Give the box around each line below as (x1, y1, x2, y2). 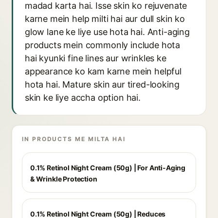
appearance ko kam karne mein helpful (25, 66, 182, 76)
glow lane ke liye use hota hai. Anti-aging (25, 27, 190, 37)
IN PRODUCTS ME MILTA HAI (22, 135, 126, 143)
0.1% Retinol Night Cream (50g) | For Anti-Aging (30, 163, 186, 172)
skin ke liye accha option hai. (25, 92, 141, 103)
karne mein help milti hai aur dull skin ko (25, 14, 185, 24)
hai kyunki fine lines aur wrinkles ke (25, 53, 166, 63)
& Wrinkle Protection (30, 175, 97, 183)
